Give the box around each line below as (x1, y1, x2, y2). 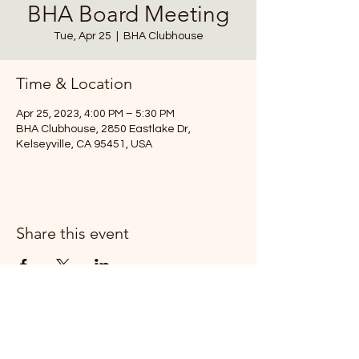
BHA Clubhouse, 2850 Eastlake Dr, (16, 123, 191, 135)
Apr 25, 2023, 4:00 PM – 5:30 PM (16, 108, 175, 119)
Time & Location (16, 74, 132, 93)
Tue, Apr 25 (53, 30, 111, 42)
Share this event (16, 224, 129, 243)
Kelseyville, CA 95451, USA (16, 139, 152, 150)
